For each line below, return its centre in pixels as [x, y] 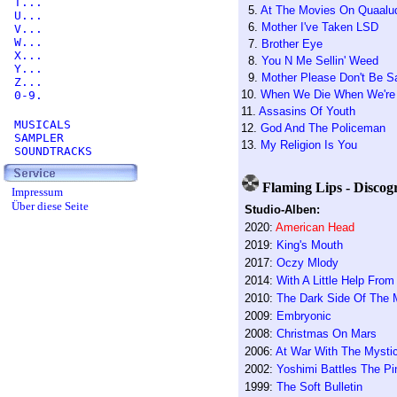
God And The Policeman [323, 128]
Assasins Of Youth [307, 111]
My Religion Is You [308, 145]
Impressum [36, 192]
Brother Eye [292, 44]
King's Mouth [309, 245]
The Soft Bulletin [319, 387]
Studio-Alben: [282, 210]
